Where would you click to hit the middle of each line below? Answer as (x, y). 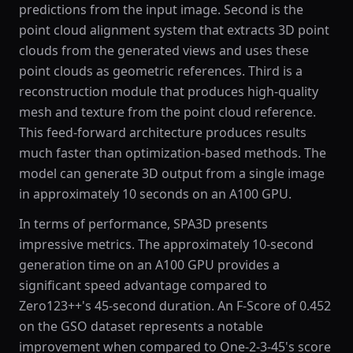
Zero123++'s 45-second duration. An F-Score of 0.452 (175, 306)
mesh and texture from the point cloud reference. (167, 112)
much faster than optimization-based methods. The (173, 153)
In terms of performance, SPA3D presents (143, 224)
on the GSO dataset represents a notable (141, 326)
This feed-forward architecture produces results (163, 132)
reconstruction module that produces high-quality (169, 91)
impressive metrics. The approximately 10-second (166, 244)
